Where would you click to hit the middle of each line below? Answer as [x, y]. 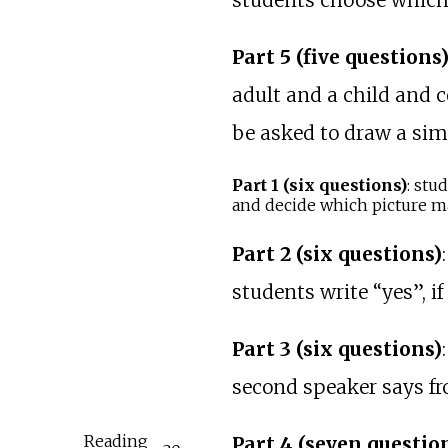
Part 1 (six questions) [319, 185]
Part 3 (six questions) [336, 348]
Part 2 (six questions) [336, 253]
